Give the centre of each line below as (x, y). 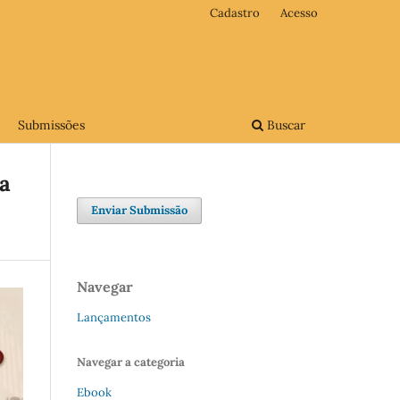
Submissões (51, 125)
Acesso (299, 12)
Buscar (284, 125)
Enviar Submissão (139, 210)
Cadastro (235, 12)
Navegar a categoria (131, 362)
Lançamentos (114, 317)
